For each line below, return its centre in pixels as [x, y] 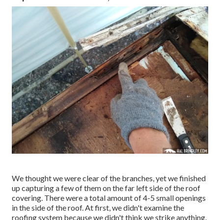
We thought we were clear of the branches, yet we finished [109, 178]
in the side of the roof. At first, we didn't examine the [98, 208]
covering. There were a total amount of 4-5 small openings [109, 198]
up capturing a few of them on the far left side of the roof [106, 188]
